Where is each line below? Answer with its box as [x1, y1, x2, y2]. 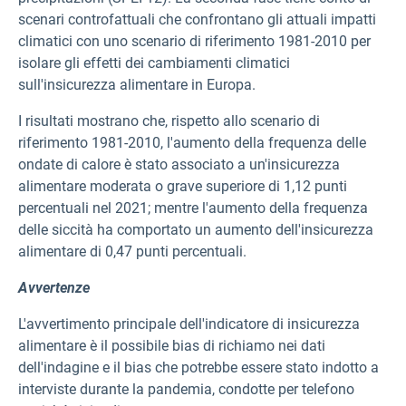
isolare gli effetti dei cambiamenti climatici [18, 54, 290, 72]
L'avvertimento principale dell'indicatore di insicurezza [18, 315, 360, 333]
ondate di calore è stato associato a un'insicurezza [18, 156, 340, 173]
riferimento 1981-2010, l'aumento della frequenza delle [18, 134, 366, 151]
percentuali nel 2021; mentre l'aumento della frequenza [18, 199, 368, 217]
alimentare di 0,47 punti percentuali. [18, 243, 246, 260]
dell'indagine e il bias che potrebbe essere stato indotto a [18, 359, 379, 376]
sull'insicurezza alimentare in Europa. [18, 76, 256, 93]
